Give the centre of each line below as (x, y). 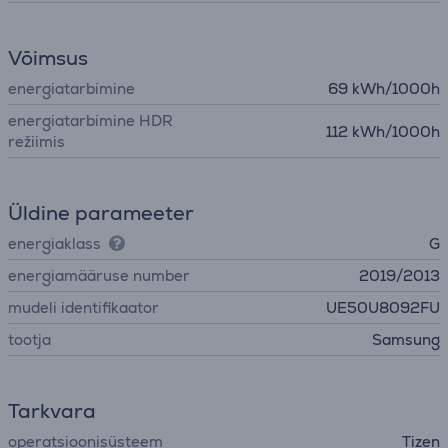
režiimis (36, 141)
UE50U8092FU (383, 307)
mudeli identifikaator (83, 307)
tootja (29, 339)
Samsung (406, 339)
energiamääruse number (99, 275)
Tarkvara (52, 411)
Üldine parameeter (101, 213)
